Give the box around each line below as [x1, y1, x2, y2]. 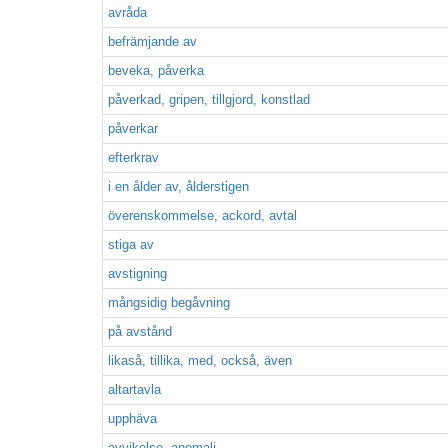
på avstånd [108, 324, 172, 339]
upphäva [108, 411, 157, 426]
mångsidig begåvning [108, 295, 230, 310]
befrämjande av [108, 34, 197, 49]
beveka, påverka [108, 63, 204, 78]
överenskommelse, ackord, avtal [108, 208, 297, 223]
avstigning [108, 266, 167, 281]
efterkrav [108, 150, 159, 165]
